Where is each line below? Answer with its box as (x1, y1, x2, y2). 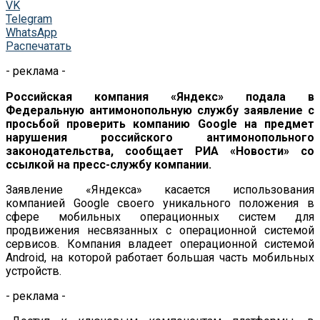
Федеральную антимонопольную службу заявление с (6, 103, 314, 117)
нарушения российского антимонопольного (6, 130, 314, 144)
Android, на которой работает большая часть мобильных (6, 250, 314, 264)
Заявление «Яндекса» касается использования (6, 182, 314, 196)
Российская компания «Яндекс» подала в (6, 89, 314, 104)
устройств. (6, 264, 61, 278)
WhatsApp (6, 25, 57, 39)
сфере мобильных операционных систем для (6, 209, 314, 224)
